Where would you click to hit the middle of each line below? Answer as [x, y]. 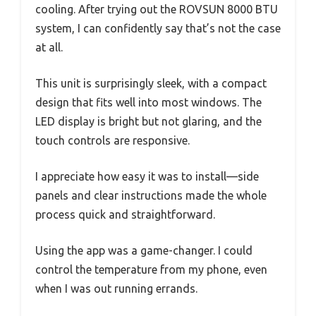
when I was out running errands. [116, 288]
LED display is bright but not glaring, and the [148, 121]
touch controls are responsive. [113, 140]
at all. [49, 47]
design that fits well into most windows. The [148, 102]
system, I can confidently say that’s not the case [158, 28]
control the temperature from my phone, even [151, 269]
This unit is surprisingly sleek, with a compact [151, 83]
